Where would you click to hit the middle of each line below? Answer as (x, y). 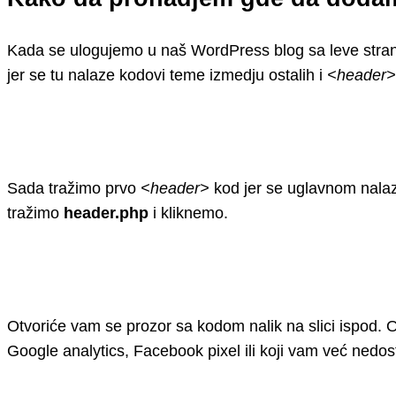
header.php (106, 213)
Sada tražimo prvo (74, 188)
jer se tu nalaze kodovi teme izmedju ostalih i (167, 75)
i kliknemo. (188, 213)
